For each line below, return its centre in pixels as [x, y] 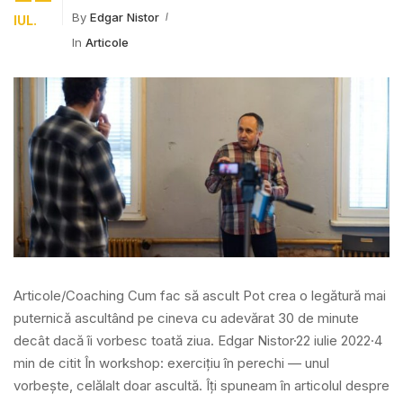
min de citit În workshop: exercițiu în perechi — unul [171, 363]
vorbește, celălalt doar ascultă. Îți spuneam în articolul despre [201, 385]
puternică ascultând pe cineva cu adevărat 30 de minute [186, 318]
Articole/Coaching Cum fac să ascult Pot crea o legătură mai [200, 296]
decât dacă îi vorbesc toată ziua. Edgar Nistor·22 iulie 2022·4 [198, 340]
